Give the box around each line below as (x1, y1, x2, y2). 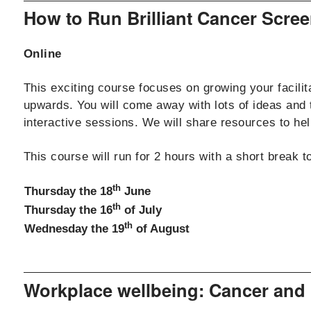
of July (120, 203, 162, 217)
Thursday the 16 (24, 203, 112, 217)
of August (132, 222, 190, 236)
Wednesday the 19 (24, 222, 124, 236)
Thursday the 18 (24, 185, 112, 199)
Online (23, 47, 62, 61)
